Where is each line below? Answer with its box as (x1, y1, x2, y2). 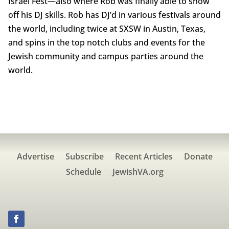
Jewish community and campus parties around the (8, 51, 203, 62)
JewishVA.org (112, 166, 164, 178)
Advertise (16, 151, 54, 163)
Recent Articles (114, 151, 173, 163)
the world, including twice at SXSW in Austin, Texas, (8, 23, 205, 35)
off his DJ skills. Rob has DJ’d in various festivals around (8, 9, 221, 21)
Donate (184, 151, 213, 163)
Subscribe (65, 151, 104, 163)
